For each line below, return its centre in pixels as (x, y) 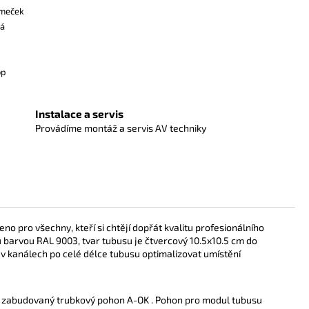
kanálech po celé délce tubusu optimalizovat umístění (124, 253)
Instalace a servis (79, 114)
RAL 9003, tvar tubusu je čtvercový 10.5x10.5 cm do (147, 240)
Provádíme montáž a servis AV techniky (120, 128)
